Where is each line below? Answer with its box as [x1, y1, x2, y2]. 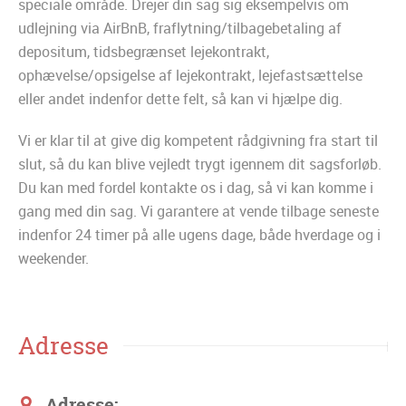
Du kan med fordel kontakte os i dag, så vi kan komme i [18, 178, 373, 198]
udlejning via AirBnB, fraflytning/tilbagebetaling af [18, 18, 342, 39]
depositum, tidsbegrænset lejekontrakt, [18, 42, 269, 63]
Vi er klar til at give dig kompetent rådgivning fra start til [18, 130, 378, 151]
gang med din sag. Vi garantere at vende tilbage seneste [18, 201, 379, 222]
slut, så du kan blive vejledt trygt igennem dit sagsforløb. [18, 154, 382, 175]
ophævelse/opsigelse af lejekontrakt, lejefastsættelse [18, 65, 362, 86]
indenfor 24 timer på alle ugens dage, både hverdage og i [18, 225, 381, 246]
